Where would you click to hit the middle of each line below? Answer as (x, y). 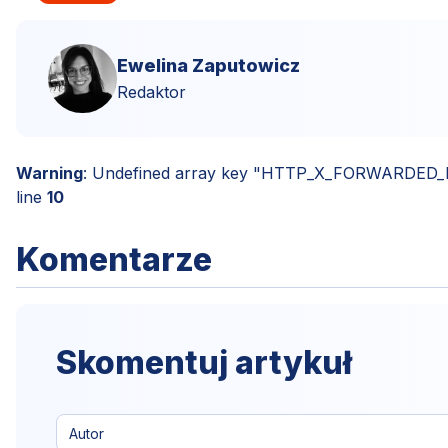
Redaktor (151, 92)
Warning (49, 172)
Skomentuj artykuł (204, 362)
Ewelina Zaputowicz (208, 66)
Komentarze (114, 259)
